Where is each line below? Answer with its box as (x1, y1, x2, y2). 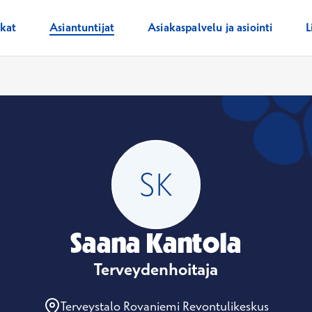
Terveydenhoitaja (94, 258, 218, 279)
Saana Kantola (70, 226, 242, 260)
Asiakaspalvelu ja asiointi (148, 20, 273, 35)
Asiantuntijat (49, 20, 115, 35)
